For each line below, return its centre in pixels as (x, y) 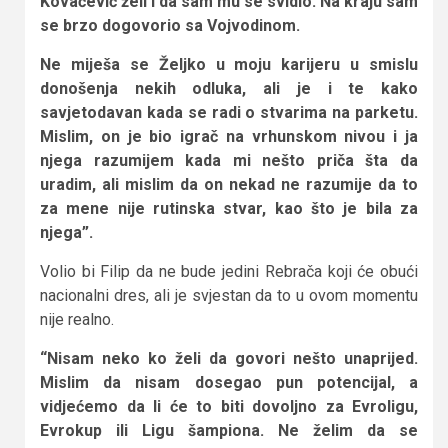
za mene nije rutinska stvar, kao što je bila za (229, 208)
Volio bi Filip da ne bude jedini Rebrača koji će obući (229, 271)
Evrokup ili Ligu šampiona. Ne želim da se (229, 430)
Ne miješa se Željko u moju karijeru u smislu (229, 64)
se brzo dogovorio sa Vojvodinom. (170, 25)
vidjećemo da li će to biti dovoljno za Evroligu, (229, 406)
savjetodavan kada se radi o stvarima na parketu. (229, 112)
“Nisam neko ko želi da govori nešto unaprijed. (229, 358)
